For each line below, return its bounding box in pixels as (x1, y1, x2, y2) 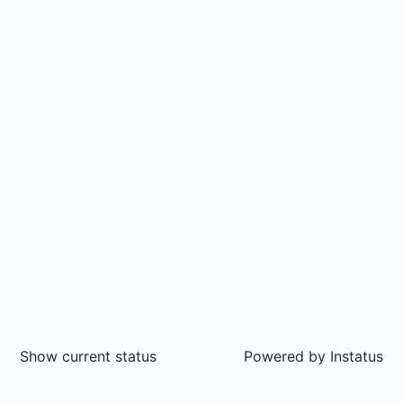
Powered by (244, 347, 326, 365)
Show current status (20, 347, 157, 365)
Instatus (326, 347, 383, 365)
